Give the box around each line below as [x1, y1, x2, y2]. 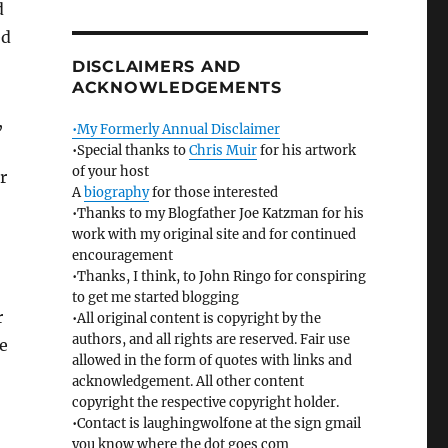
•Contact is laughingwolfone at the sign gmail [71, 415, 361, 433]
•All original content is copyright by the [71, 310, 321, 328]
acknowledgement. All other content [71, 373, 304, 391]
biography [83, 184, 149, 202]
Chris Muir [188, 142, 257, 160]
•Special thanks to [71, 142, 189, 160]
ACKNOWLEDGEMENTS [71, 78, 282, 98]
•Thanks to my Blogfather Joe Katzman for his [71, 205, 364, 223]
